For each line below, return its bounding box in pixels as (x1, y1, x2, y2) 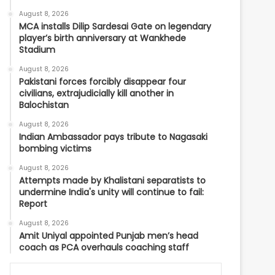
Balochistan (19, 99, 69, 111)
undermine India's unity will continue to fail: (19, 186, 204, 198)
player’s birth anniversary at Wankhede (19, 32, 187, 44)
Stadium (19, 44, 56, 56)
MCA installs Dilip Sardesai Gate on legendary (19, 20, 212, 33)
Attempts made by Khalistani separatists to (19, 174, 206, 187)
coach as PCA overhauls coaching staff (19, 241, 190, 254)
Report (19, 198, 48, 210)
